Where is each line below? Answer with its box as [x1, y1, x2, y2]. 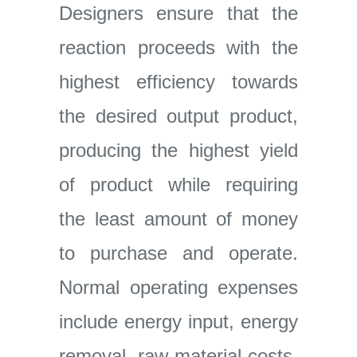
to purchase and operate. [59, 242, 298, 264]
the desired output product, [59, 105, 298, 127]
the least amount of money [59, 208, 298, 229]
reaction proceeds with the [59, 37, 298, 58]
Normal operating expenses [59, 277, 298, 298]
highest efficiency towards [59, 71, 298, 92]
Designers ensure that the [59, 2, 298, 24]
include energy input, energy [59, 311, 298, 332]
